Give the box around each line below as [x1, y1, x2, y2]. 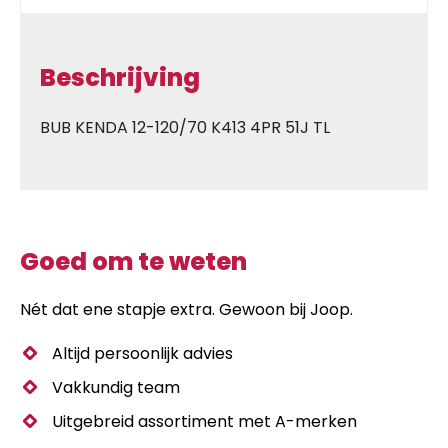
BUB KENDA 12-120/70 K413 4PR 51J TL [40, 115, 330, 139]
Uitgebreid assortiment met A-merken [52, 409, 357, 433]
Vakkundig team [52, 375, 180, 399]
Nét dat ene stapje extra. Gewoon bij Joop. [20, 297, 353, 321]
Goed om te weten [20, 244, 247, 278]
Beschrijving [40, 60, 200, 94]
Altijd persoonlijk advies [52, 341, 233, 365]
